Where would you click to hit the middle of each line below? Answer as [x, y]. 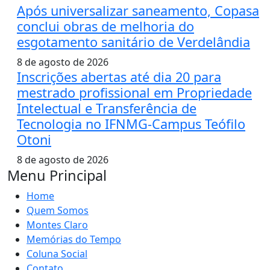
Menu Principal [57, 176]
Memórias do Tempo [74, 240]
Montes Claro [57, 225]
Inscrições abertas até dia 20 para [119, 77]
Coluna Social [57, 254]
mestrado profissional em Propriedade [134, 93]
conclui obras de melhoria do [105, 27]
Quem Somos [58, 211]
